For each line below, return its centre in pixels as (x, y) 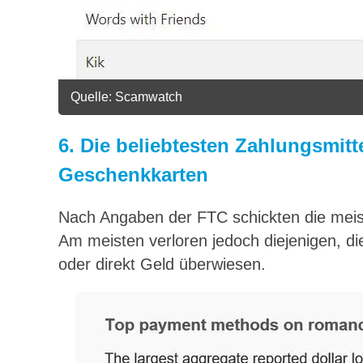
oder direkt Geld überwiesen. (162, 264)
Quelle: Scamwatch (126, 96)
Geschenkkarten (133, 174)
